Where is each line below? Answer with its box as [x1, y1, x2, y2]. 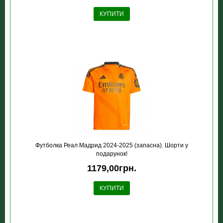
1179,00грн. [87, 163, 136, 173]
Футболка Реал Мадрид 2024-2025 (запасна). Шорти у [35, 142, 188, 149]
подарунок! [96, 150, 127, 157]
